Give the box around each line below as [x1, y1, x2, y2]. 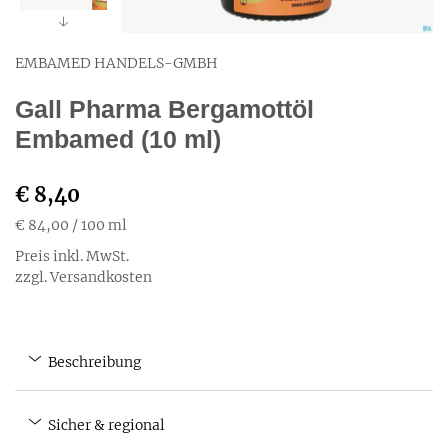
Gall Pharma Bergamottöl [15, 95, 314, 123]
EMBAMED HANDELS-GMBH [15, 54, 218, 72]
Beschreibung [45, 353, 141, 371]
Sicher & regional [45, 416, 165, 434]
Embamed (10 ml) [15, 125, 221, 153]
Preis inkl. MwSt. [15, 247, 129, 265]
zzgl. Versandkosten [15, 268, 152, 286]
